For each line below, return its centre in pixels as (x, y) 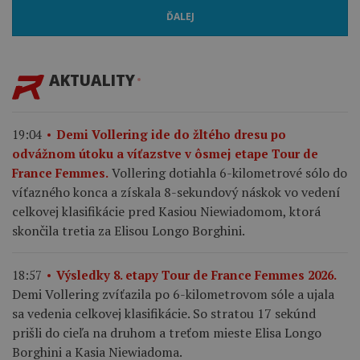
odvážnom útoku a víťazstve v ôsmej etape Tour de (165, 153)
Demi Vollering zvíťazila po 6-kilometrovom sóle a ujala (173, 294)
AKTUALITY (92, 80)
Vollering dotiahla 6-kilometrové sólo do (229, 172)
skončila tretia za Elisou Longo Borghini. (129, 230)
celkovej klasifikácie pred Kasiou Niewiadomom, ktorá (166, 211)
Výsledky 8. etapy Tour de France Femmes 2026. (196, 274)
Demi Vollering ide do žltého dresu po (171, 134)
